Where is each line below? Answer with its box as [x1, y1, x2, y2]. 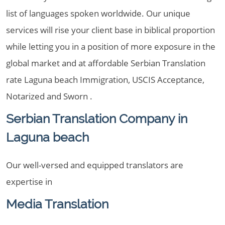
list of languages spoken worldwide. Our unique [6, 8, 190, 19]
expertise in [6, 176, 52, 187]
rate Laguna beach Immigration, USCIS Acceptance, [6, 74, 204, 85]
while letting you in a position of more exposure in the [6, 41, 215, 52]
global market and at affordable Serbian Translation [6, 57, 205, 69]
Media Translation [6, 196, 108, 211]
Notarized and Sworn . [6, 90, 92, 102]
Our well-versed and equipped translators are [6, 159, 183, 171]
